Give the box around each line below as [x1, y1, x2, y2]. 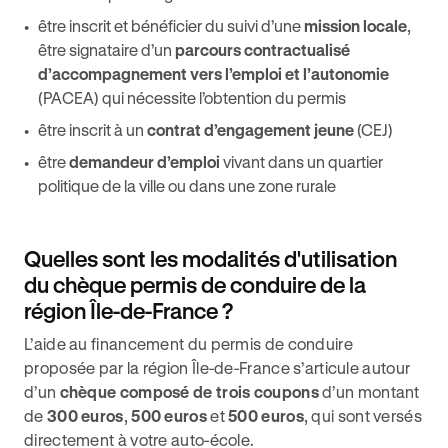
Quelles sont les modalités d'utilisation [24, 246, 397, 271]
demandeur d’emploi [69, 152, 220, 171]
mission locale [304, 16, 407, 35]
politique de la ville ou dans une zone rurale [38, 176, 336, 195]
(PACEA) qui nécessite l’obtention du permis [38, 88, 346, 107]
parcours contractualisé [175, 40, 350, 59]
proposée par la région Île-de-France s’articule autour [24, 358, 411, 377]
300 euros [46, 406, 124, 425]
